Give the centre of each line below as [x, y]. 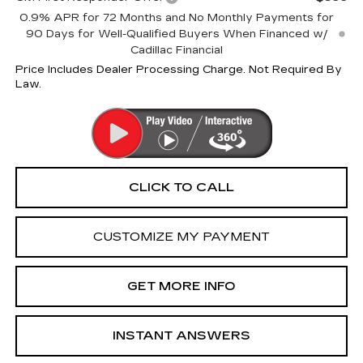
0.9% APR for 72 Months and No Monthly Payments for [177, 17]
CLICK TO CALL [181, 187]
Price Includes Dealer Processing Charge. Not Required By [178, 69]
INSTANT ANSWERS [181, 335]
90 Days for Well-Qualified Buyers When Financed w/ [177, 34]
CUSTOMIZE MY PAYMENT [181, 236]
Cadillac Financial [177, 50]
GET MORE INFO [181, 286]
